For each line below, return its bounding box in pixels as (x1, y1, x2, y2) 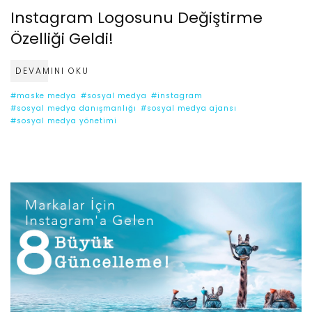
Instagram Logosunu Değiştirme (10, 7, 263, 29)
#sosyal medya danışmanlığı (10, 103, 136, 114)
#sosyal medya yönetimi (10, 116, 117, 127)
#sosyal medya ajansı (141, 103, 237, 114)
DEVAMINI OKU (15, 65, 89, 77)
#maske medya (10, 91, 77, 102)
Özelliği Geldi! (10, 28, 114, 50)
